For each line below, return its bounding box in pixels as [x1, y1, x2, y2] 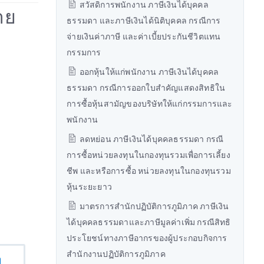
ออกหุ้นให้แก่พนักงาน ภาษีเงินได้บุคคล [77, 67, 219, 77]
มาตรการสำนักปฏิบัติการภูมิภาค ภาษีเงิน [77, 202, 229, 211]
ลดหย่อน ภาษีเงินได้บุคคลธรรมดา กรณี [77, 134, 224, 144]
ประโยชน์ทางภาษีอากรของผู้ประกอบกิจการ [67, 233, 227, 243]
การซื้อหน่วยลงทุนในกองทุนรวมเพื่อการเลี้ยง [67, 150, 230, 160]
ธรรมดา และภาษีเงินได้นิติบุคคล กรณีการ [67, 16, 221, 25]
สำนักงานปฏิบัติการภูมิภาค [67, 249, 166, 259]
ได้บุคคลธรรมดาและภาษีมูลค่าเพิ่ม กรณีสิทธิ [67, 217, 231, 227]
